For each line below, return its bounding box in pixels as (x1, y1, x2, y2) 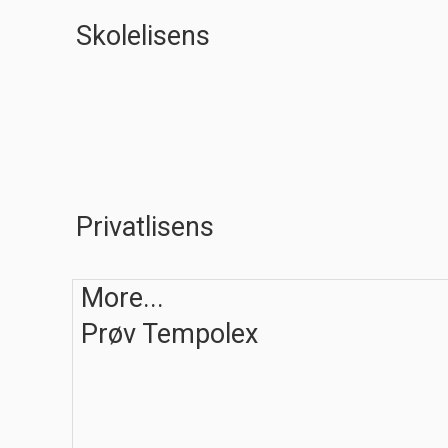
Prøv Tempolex (81, 318, 258, 350)
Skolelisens (76, 20, 210, 52)
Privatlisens (76, 211, 214, 243)
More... (81, 282, 164, 314)
